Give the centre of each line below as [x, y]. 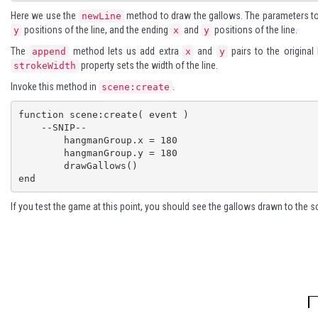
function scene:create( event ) [103, 114]
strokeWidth [45, 66]
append [49, 51]
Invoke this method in [55, 87]
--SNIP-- [29, 127]
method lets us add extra [126, 51]
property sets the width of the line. [148, 65]
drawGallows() [41, 165]
